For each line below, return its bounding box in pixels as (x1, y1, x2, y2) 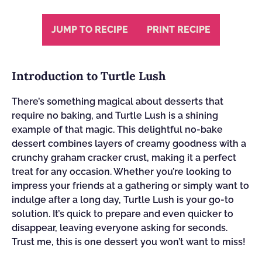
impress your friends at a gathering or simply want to (12, 180, 249, 191)
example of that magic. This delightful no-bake (12, 124, 223, 135)
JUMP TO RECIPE (51, 24, 128, 35)
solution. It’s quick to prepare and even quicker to (12, 208, 233, 219)
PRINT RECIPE (147, 24, 211, 35)
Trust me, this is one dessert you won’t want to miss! (12, 236, 246, 247)
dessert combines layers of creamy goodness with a (12, 138, 246, 149)
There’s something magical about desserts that (12, 96, 223, 107)
